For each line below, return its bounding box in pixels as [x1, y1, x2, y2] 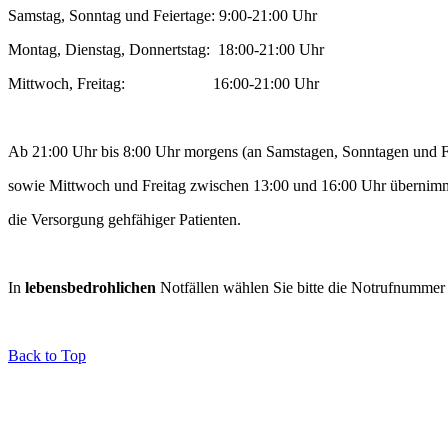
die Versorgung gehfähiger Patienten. [8, 210, 241, 228]
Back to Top [8, 346, 86, 364]
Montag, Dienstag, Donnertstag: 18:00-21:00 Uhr [8, 40, 324, 58]
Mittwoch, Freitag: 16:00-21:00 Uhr [8, 74, 319, 92]
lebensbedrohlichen [25, 278, 156, 296]
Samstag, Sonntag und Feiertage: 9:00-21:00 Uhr [8, 6, 317, 24]
